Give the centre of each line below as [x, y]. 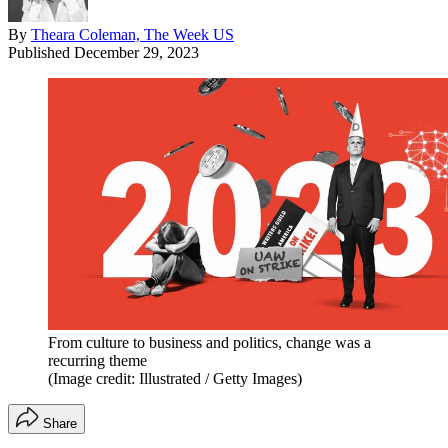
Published [41, 52]
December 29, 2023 [136, 52]
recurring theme [97, 360]
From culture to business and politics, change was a [209, 342]
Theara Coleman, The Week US [132, 34]
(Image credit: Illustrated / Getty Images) [175, 378]
